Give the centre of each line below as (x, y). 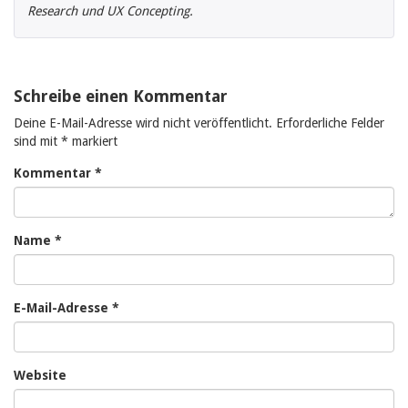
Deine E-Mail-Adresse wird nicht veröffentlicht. (143, 123)
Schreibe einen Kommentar (121, 97)
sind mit (37, 142)
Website (40, 376)
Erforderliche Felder (330, 123)
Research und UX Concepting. (110, 11)
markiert (93, 142)
